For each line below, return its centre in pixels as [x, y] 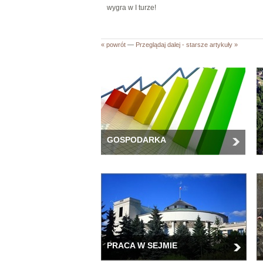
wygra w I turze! [133, 8]
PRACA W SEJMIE [142, 245]
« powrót [113, 45]
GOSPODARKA [136, 140]
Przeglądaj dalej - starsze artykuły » [187, 45]
